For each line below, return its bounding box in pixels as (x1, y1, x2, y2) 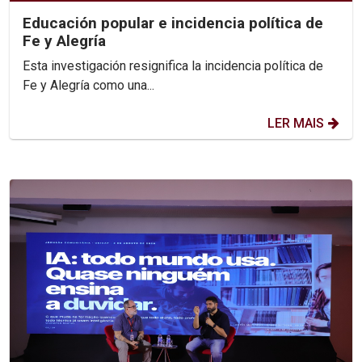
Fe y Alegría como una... (23, 77, 154, 93)
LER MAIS (267, 115, 324, 131)
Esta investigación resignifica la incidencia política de (23, 57, 323, 74)
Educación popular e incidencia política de (23, 13, 323, 32)
